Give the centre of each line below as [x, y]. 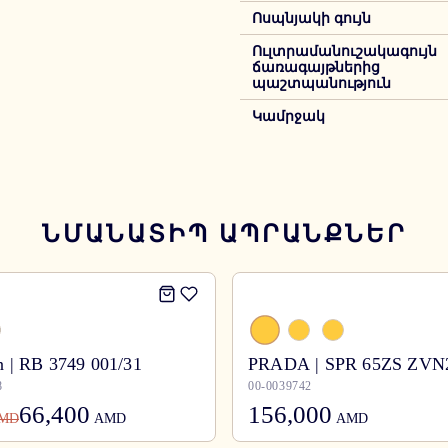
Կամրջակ [288, 116]
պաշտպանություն [321, 83]
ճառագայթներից [316, 67]
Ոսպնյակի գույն [311, 18]
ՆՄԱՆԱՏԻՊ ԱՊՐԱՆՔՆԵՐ [224, 233]
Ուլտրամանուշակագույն [344, 51]
